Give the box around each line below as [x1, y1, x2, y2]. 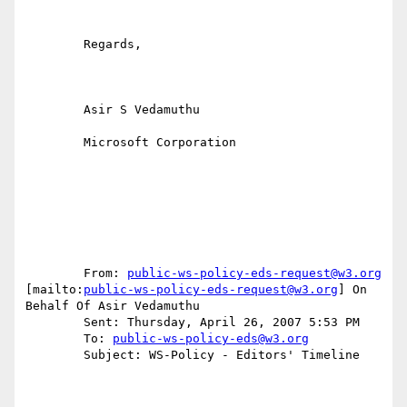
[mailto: [25, 283, 84, 297]
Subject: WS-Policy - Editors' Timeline [25, 348, 84, 362]
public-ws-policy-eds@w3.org [113, 332, 309, 346]
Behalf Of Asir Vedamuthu [25, 299, 200, 313]
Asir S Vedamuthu [25, 103, 84, 117]
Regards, [25, 37, 84, 52]
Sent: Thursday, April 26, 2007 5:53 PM [25, 315, 84, 330]
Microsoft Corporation [25, 135, 84, 150]
